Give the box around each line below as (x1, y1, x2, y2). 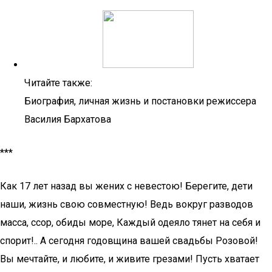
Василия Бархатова (24, 114, 111, 125)
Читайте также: (24, 77, 92, 89)
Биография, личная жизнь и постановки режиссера (24, 95, 256, 107)
